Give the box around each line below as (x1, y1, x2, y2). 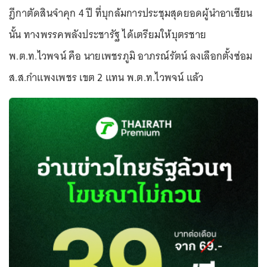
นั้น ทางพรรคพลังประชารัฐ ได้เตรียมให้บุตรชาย (9, 26, 206, 44)
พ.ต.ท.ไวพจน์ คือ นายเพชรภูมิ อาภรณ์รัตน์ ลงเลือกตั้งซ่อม (9, 47, 253, 65)
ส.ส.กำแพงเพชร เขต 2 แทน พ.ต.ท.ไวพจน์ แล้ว (9, 69, 204, 86)
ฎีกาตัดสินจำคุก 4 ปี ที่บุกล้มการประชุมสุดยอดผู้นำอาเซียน (9, 4, 253, 22)
